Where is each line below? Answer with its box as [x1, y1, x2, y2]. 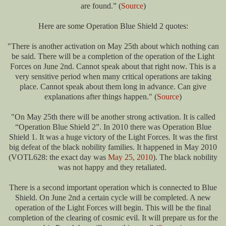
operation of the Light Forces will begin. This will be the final [15, 203, 211, 212]
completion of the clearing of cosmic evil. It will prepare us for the [8, 213, 218, 222]
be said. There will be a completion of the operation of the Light [12, 52, 214, 61]
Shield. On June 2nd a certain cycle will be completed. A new [15, 193, 211, 202]
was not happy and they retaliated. [58, 163, 168, 172]
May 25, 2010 [108, 153, 153, 162]
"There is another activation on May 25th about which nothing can [7, 42, 219, 51]
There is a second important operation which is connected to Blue [9, 183, 217, 192]
